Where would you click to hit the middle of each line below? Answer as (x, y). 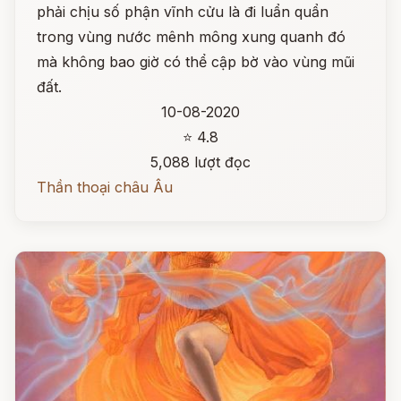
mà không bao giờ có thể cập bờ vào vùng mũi (196, 62)
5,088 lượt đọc (200, 162)
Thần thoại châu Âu (105, 187)
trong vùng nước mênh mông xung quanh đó (191, 37)
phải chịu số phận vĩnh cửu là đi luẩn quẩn (183, 12)
